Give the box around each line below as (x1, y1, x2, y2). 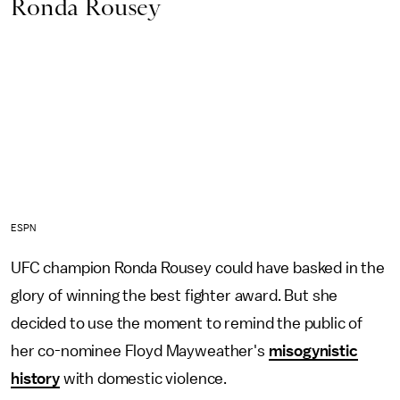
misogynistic (268, 342, 358, 359)
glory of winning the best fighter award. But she (11, 287, 338, 304)
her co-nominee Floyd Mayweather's (11, 342, 269, 359)
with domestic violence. (59, 370, 228, 387)
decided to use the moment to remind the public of (11, 314, 363, 331)
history (11, 370, 60, 387)
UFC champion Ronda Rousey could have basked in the (11, 259, 385, 276)
